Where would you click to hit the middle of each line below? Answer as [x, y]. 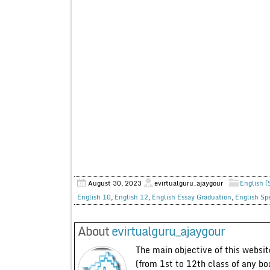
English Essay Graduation [191, 197]
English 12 [131, 197]
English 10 [94, 197]
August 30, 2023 [115, 183]
